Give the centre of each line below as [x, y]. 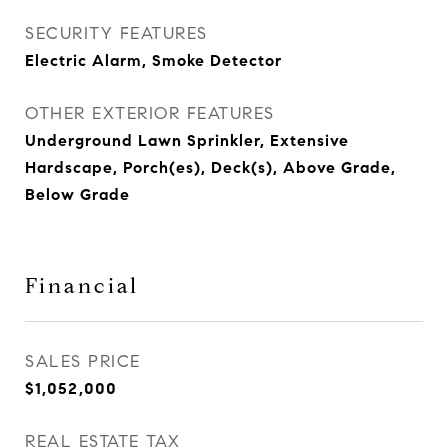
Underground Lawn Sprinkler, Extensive [187, 140]
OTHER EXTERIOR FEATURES [150, 113]
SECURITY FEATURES [116, 33]
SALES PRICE [83, 361]
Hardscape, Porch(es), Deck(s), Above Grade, [210, 167]
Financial [82, 286]
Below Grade [77, 194]
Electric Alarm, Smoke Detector [153, 60]
